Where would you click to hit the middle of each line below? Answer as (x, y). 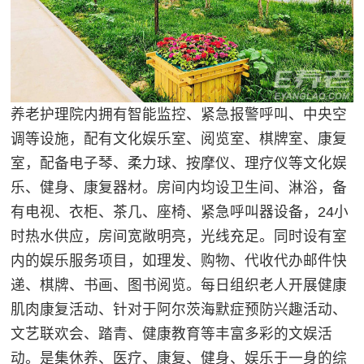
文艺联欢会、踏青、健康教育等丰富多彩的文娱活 (172, 334)
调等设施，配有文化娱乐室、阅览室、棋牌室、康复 (179, 139)
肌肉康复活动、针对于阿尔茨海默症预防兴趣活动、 (179, 310)
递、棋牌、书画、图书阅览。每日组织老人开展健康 (179, 286)
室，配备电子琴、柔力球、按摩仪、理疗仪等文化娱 (179, 164)
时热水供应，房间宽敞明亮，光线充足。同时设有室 (179, 237)
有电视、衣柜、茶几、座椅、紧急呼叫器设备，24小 (180, 212)
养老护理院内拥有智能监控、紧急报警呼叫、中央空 (179, 115)
